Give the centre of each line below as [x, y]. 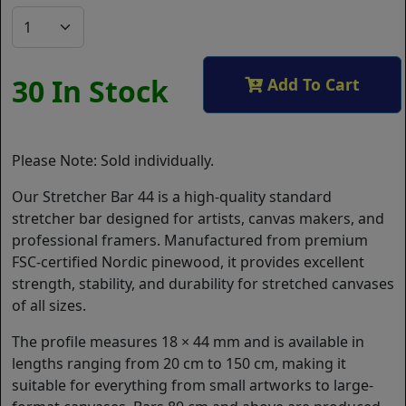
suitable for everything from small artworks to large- [193, 386]
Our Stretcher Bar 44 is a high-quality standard [172, 197]
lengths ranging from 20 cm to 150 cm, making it [179, 364]
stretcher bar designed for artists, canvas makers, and [198, 219]
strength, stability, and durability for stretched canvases [203, 284]
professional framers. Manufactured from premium [190, 241]
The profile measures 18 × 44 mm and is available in [188, 342]
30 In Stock [90, 92]
